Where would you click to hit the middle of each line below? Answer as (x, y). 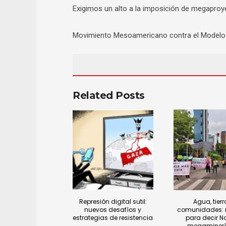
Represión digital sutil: (113, 201)
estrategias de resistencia (113, 217)
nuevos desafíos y (113, 209)
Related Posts (109, 95)
